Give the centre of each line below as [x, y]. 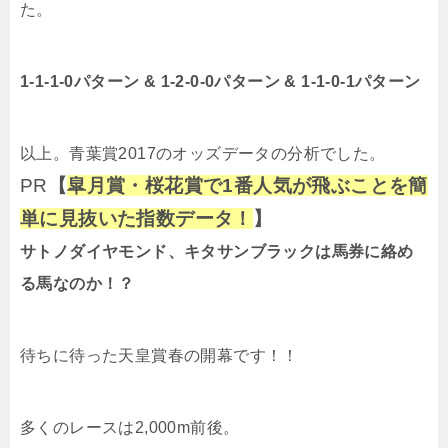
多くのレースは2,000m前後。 [130, 427]
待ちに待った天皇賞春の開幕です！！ [159, 355]
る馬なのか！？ [77, 283]
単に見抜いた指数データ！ [136, 218]
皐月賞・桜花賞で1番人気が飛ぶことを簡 [247, 185]
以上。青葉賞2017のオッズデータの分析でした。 [203, 153]
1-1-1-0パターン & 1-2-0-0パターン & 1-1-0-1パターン [220, 81]
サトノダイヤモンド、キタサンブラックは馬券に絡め [217, 251]
